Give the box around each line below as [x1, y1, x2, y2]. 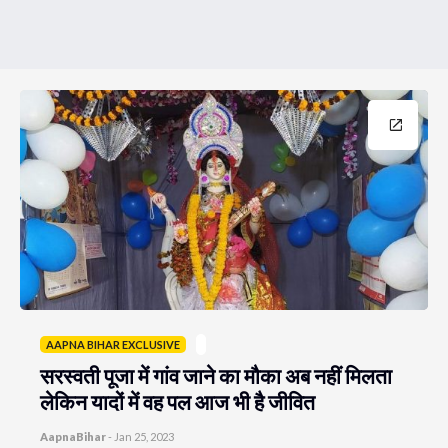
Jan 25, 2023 [114, 430, 174, 443]
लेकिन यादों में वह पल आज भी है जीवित [40, 389, 315, 414]
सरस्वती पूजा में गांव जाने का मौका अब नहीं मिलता [40, 363, 392, 388]
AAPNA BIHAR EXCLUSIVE [46, 338, 180, 351]
